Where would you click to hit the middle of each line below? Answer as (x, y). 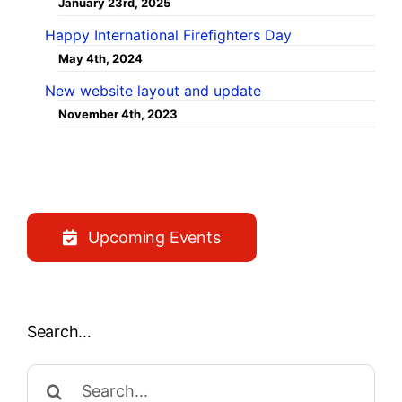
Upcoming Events (154, 237)
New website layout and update (153, 90)
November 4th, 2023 (118, 114)
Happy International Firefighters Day (168, 35)
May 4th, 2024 (100, 58)
